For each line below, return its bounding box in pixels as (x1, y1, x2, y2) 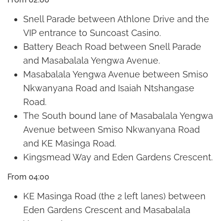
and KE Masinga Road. (23, 138, 116, 149)
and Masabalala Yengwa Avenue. (23, 55, 160, 66)
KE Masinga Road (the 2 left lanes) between (23, 191, 206, 202)
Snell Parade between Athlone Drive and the (23, 14, 209, 25)
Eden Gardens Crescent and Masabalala (23, 205, 190, 216)
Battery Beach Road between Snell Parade (23, 41, 201, 52)
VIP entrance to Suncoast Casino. (23, 28, 161, 38)
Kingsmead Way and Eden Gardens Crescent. (23, 152, 213, 163)
